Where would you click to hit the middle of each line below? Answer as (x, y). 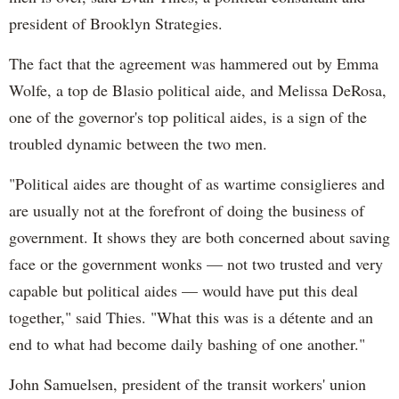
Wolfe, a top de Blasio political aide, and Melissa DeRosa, (198, 90)
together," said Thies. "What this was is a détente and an (191, 318)
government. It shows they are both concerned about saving (199, 237)
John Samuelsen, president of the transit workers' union (187, 384)
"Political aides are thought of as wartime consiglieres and (197, 184)
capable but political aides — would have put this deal (183, 291)
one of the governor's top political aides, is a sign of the (188, 117)
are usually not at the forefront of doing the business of (187, 211)
